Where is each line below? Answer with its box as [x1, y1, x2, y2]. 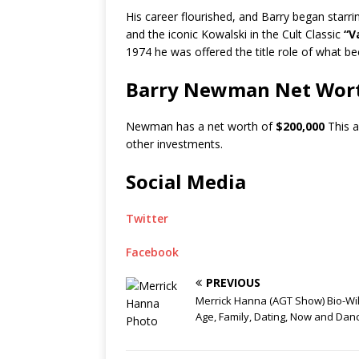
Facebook [126, 244, 179, 260]
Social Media [126, 168, 246, 195]
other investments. [126, 136, 223, 151]
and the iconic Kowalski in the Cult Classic [126, 26, 341, 42]
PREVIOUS [206, 275, 260, 290]
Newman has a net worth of [126, 119, 272, 134]
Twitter [126, 211, 168, 226]
